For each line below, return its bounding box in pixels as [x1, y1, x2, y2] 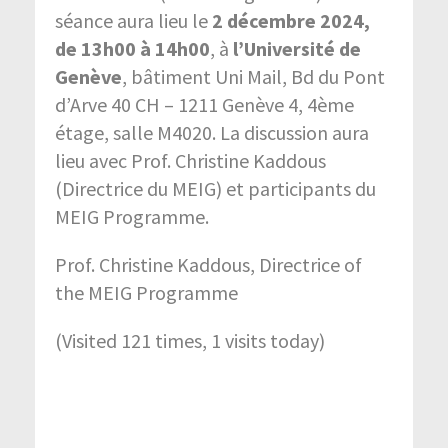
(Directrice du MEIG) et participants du [55, 175, 376, 201]
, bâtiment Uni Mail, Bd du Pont [122, 63, 385, 89]
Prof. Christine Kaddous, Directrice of [55, 251, 362, 277]
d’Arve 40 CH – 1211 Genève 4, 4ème [55, 91, 354, 117]
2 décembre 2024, [212, 7, 370, 33]
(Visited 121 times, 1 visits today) [55, 327, 325, 353]
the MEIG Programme [55, 279, 238, 305]
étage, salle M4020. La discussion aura [55, 119, 369, 145]
